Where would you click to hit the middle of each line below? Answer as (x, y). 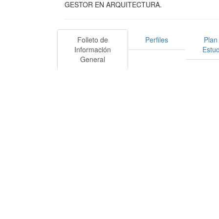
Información (93, 49)
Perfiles (157, 39)
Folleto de (93, 39)
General (93, 59)
